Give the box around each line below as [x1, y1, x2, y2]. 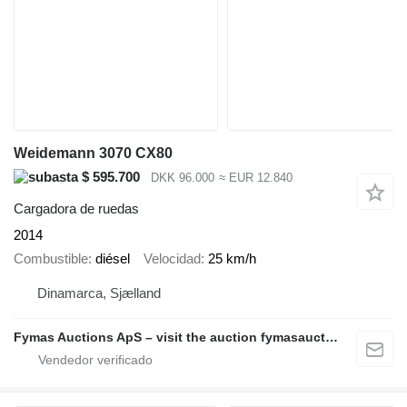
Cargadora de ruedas [14, 200, 139, 216]
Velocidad [144, 251, 201, 267]
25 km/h [208, 251, 256, 267]
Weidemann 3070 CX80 [14, 145, 173, 162]
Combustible [14, 251, 88, 267]
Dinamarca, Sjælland [37, 284, 161, 301]
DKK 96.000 [151, 171, 214, 185]
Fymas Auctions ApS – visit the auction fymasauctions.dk [325, 329, 338, 344]
